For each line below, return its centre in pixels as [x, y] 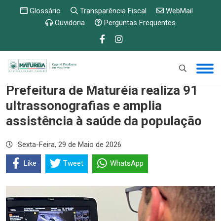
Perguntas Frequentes [139, 23]
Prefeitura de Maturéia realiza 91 [102, 90]
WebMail [178, 11]
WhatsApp [127, 163]
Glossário [44, 11]
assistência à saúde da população [104, 121]
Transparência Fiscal [112, 11]
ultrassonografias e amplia [84, 106]
